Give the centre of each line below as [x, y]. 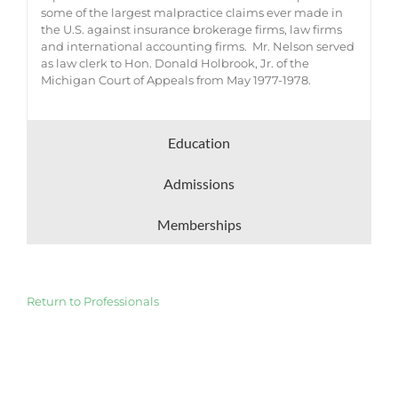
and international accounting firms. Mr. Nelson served [197, 47]
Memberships [199, 225]
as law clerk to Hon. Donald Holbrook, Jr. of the [175, 64]
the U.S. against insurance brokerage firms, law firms [191, 30]
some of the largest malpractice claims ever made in [191, 13]
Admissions [199, 184]
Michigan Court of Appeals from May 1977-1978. [175, 80]
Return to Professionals [92, 302]
